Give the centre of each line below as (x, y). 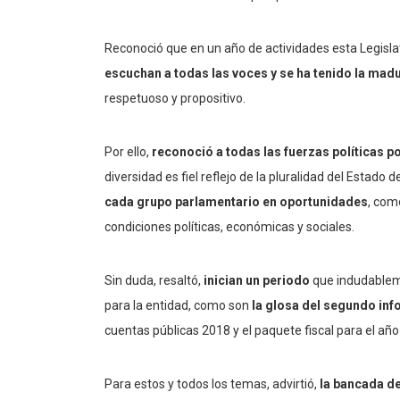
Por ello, (128, 152)
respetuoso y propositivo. (175, 99)
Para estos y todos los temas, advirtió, (212, 384)
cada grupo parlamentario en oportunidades (236, 202)
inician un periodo (257, 281)
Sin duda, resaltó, (154, 281)
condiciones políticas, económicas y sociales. (229, 227)
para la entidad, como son (178, 306)
